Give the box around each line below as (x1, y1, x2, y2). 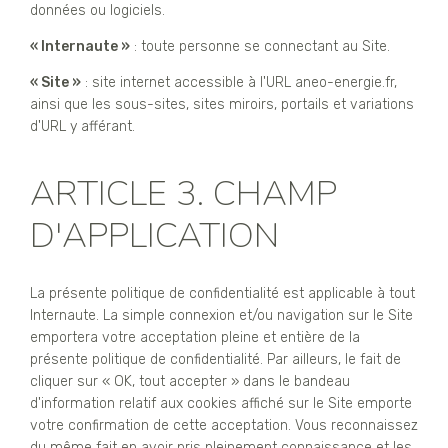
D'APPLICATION (30, 211, 279, 259)
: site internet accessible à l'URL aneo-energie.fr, (81, 73, 397, 91)
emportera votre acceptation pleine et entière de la (30, 329, 360, 347)
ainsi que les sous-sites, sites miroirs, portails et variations (30, 95, 414, 113)
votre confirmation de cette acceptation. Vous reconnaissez (30, 417, 418, 435)
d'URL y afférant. (30, 117, 135, 135)
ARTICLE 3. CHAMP (30, 169, 337, 217)
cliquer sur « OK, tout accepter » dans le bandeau (30, 373, 350, 391)
